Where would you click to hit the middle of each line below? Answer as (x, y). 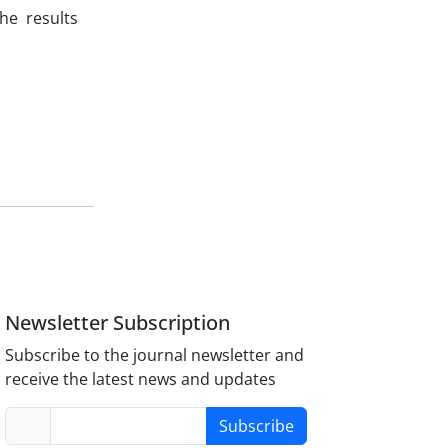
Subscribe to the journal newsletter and (155, 354)
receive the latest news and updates (141, 378)
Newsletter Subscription (118, 322)
